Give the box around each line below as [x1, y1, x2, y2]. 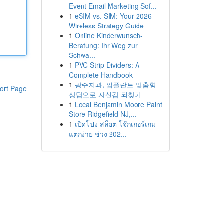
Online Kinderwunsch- [74, 30, 143, 40]
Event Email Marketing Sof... [68, 1, 157, 11]
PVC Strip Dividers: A [74, 60, 139, 70]
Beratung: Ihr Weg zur [68, 40, 137, 50]
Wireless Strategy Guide [68, 21, 144, 30]
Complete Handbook [68, 70, 133, 80]
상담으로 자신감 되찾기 [68, 89, 141, 99]
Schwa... [68, 50, 95, 60]
